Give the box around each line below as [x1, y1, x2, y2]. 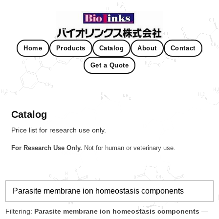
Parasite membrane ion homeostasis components [34, 207, 199, 215]
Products [56, 44, 86, 52]
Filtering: [5, 207, 34, 215]
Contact [170, 44, 196, 52]
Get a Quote [90, 62, 129, 69]
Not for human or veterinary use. [82, 144, 175, 152]
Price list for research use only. [11, 126, 106, 134]
